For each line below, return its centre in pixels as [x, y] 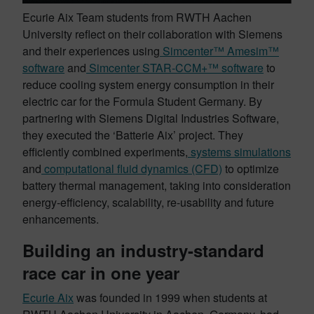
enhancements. [61, 219]
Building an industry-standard [143, 250]
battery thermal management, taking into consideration [157, 185]
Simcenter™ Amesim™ [219, 51]
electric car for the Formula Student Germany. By [142, 101]
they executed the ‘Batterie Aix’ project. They [133, 135]
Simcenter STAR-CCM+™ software [175, 68]
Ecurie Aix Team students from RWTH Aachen [137, 17]
